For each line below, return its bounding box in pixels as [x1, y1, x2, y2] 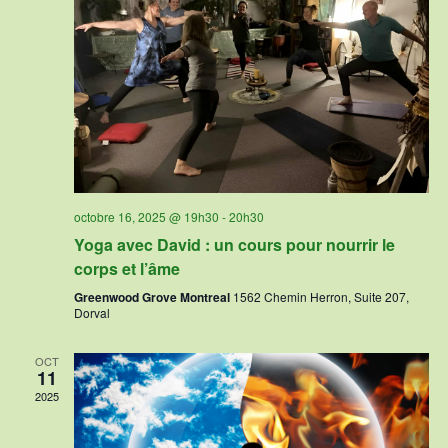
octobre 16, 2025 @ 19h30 [73, 208, 219, 226]
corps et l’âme [73, 257, 180, 281]
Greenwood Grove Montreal [73, 288, 233, 307]
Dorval [73, 304, 110, 322]
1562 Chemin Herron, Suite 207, [232, 288, 409, 306]
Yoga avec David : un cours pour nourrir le [73, 233, 395, 257]
